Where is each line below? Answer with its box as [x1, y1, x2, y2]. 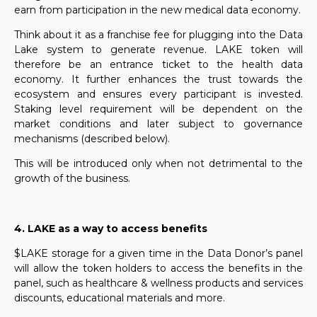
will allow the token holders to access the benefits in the [14, 262, 303, 275]
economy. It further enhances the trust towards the [14, 72, 303, 86]
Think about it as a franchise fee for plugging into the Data [14, 28, 303, 41]
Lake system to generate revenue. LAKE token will [14, 42, 303, 56]
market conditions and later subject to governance [14, 117, 303, 130]
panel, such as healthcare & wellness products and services [14, 277, 303, 290]
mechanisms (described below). [14, 132, 170, 145]
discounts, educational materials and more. [14, 292, 225, 305]
